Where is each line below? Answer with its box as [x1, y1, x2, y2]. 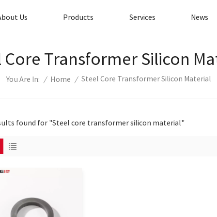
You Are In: [6, 75, 40, 85]
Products [63, 12, 94, 22]
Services [129, 12, 155, 22]
